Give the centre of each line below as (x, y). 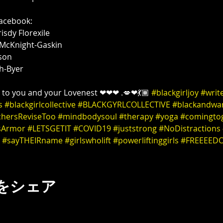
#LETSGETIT (49, 128)
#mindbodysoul (87, 116)
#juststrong (135, 128)
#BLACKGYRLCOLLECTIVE (124, 105)
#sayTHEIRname (32, 140)
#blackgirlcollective (40, 105)
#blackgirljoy (175, 93)
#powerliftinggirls (146, 140)
